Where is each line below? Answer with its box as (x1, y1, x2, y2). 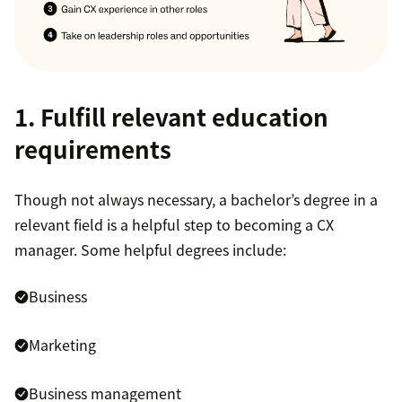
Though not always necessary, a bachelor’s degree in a (14, 188, 378, 210)
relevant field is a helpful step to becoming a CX (14, 213, 334, 235)
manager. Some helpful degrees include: (14, 238, 286, 260)
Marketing (29, 333, 96, 355)
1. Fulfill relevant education (14, 99, 328, 134)
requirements (14, 131, 171, 166)
